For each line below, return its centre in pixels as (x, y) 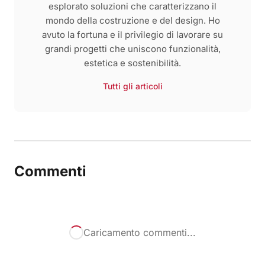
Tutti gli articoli (132, 86)
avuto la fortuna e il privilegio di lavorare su (132, 34)
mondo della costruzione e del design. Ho (132, 20)
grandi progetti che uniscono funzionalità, (132, 49)
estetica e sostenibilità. (132, 63)
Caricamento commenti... (140, 232)
